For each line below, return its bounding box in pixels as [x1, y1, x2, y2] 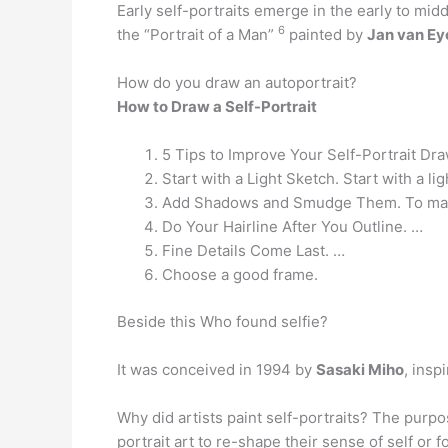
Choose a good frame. [162, 265, 318, 284]
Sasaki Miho [316, 359, 404, 379]
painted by [285, 25, 367, 44]
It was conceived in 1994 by [117, 359, 316, 379]
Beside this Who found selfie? [117, 311, 328, 331]
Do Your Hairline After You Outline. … [162, 217, 423, 236]
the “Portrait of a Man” [117, 25, 278, 44]
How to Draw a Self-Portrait [117, 97, 317, 116]
